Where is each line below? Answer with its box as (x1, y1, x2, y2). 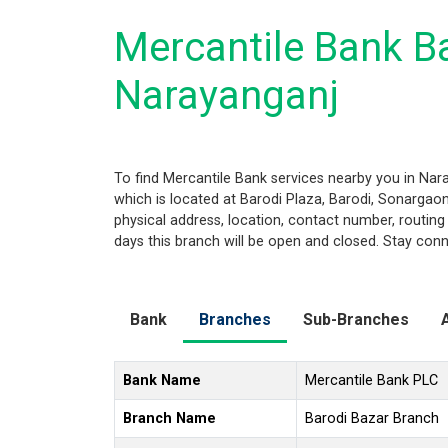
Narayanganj (114, 71, 339, 119)
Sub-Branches (303, 309, 409, 329)
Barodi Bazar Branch (305, 409, 439, 427)
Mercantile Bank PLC (305, 371, 438, 389)
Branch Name (123, 409, 216, 427)
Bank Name (123, 371, 201, 389)
